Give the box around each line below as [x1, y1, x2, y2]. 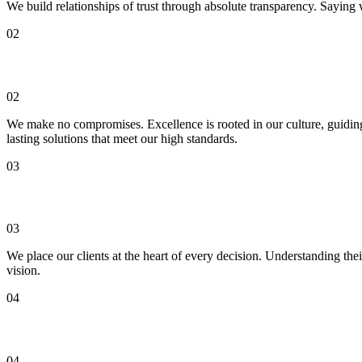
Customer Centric [6, 188, 122, 206]
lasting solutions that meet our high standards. [6, 131, 238, 145]
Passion [6, 320, 56, 338]
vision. [6, 263, 40, 278]
